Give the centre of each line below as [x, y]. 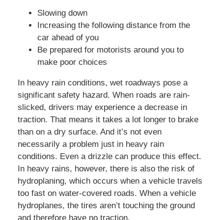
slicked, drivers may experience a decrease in [102, 108]
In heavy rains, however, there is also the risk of [106, 169]
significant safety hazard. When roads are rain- [104, 95]
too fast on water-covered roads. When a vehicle [107, 193]
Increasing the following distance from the [113, 26]
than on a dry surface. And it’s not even [89, 132]
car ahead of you [68, 38]
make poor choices [72, 62]
